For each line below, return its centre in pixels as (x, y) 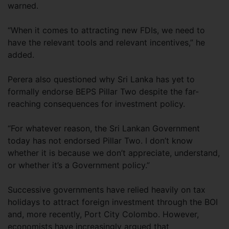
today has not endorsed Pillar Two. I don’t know (100, 140)
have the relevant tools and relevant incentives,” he (106, 42)
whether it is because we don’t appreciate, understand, (114, 153)
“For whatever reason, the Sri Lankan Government (104, 128)
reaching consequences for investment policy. (96, 104)
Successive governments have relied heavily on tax (107, 189)
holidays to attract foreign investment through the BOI (113, 202)
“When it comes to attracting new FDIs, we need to (106, 30)
